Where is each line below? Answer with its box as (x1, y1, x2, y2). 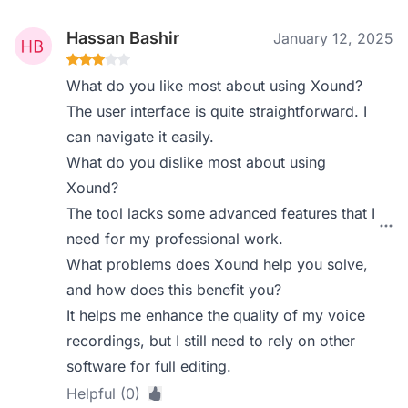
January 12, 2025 (273, 29, 393, 47)
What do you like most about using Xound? (66, 76, 363, 95)
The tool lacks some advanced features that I (66, 204, 376, 222)
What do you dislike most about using (66, 153, 327, 171)
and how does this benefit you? (66, 280, 282, 299)
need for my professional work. (66, 229, 284, 248)
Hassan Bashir (66, 28, 180, 47)
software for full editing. (66, 357, 232, 375)
